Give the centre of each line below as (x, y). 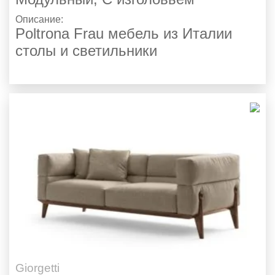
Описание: (41, 19)
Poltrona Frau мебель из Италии (124, 33)
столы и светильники (86, 50)
